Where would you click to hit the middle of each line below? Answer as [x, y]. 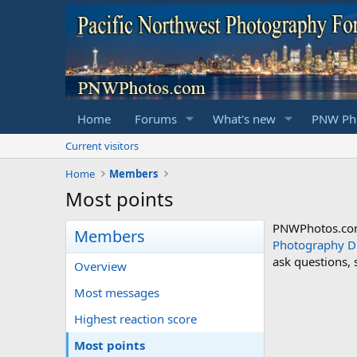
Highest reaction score [135, 318]
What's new [244, 118]
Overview [100, 266]
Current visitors [102, 145]
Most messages [117, 292]
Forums [156, 118]
